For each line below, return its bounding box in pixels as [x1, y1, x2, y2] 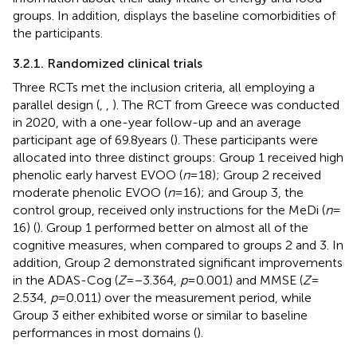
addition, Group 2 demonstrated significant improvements [13, 254, 343, 270]
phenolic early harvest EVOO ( [13, 167, 182, 182]
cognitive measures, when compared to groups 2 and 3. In [13, 237, 343, 253]
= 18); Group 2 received [190, 167, 321, 182]
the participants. [13, 25, 103, 41]
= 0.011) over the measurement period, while [57, 289, 312, 305]
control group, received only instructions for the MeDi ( [13, 202, 325, 218]
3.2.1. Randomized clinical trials [13, 55, 202, 71]
